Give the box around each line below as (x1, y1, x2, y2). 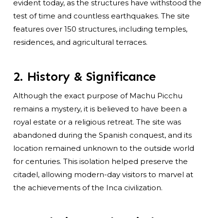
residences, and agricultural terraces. (13, 37, 147, 47)
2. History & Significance (13, 69, 156, 85)
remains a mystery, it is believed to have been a (13, 104, 187, 114)
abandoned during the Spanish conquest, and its (13, 130, 192, 140)
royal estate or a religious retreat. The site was (13, 117, 181, 127)
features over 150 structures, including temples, (13, 24, 187, 34)
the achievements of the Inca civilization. (13, 183, 163, 193)
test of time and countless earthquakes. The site (13, 11, 190, 21)
